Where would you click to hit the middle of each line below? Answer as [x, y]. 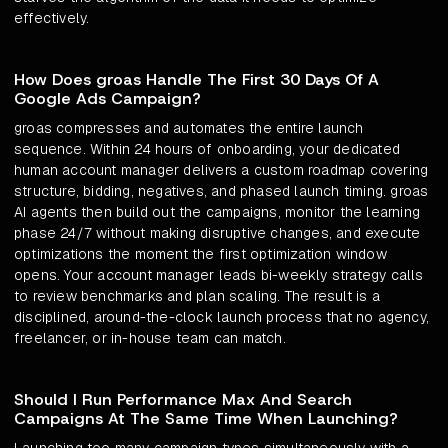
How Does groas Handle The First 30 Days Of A [196, 80]
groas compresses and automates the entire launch [189, 128]
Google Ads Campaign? [107, 99]
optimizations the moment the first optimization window [200, 254]
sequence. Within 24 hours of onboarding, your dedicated [207, 149]
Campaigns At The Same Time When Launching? [206, 419]
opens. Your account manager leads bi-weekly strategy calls [219, 275]
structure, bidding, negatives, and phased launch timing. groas [221, 191]
